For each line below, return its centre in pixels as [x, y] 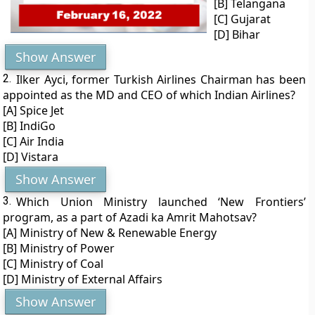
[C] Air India [34, 141]
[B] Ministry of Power [59, 248]
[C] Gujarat [243, 19]
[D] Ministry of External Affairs [83, 279]
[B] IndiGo [30, 126]
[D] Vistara [31, 157]
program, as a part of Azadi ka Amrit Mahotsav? [130, 217]
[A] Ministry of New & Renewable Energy [110, 233]
